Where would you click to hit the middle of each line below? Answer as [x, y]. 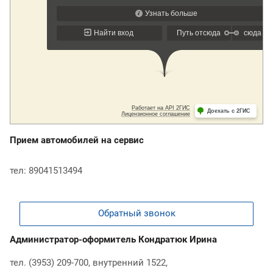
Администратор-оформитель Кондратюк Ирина [115, 239]
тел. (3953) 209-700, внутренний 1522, [90, 262]
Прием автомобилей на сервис [78, 140]
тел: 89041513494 [46, 170]
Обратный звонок [136, 213]
